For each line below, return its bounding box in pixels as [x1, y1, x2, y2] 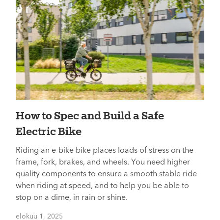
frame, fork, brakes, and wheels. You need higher [16, 159, 190, 166]
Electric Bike [16, 125, 82, 137]
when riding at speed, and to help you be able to [16, 182, 189, 190]
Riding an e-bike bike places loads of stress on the [16, 147, 193, 155]
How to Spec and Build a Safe [16, 109, 164, 122]
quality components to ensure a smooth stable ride [16, 170, 197, 178]
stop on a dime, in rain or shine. [16, 194, 128, 202]
